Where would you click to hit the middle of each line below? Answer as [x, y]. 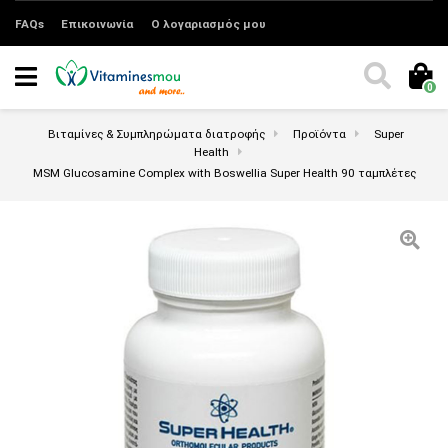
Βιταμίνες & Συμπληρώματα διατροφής [156, 133]
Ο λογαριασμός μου [208, 23]
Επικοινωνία [97, 23]
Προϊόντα [319, 133]
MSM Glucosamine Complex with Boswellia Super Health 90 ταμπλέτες [224, 172]
